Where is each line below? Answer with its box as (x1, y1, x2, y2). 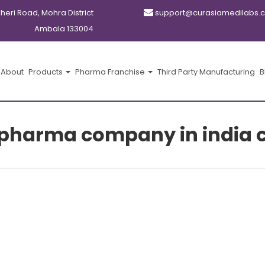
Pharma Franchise (75, 66, 147, 77)
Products (28, 66, 64, 77)
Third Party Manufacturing (157, 66, 255, 77)
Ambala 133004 (34, 23, 93, 34)
